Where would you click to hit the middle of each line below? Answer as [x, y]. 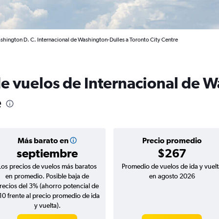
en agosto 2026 [172, 176]
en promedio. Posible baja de [47, 176]
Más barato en [43, 140]
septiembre [47, 153]
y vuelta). [47, 205]
